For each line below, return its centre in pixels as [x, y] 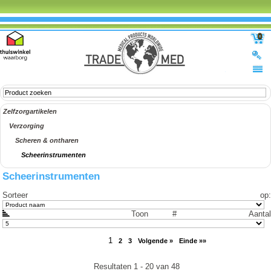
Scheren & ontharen [47, 140]
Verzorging [27, 126]
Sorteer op [135, 195]
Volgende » [156, 241]
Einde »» [193, 241]
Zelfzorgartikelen [30, 111]
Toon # [141, 214]
